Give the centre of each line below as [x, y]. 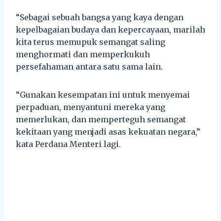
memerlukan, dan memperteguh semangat [101, 119]
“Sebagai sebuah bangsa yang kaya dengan [100, 17]
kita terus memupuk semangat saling [91, 42]
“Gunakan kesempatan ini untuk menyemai [103, 94]
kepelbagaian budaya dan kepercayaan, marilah [110, 29]
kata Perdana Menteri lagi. [68, 144]
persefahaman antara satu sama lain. [89, 66]
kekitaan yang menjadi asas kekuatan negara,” [108, 131]
